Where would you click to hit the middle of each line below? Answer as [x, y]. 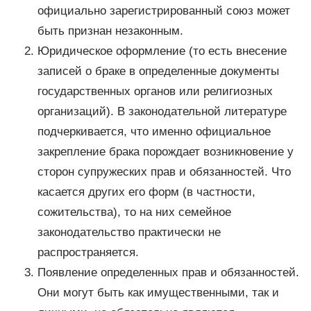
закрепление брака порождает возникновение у [165, 152]
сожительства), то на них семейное [134, 212]
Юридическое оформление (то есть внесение [162, 51]
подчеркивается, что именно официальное [154, 132]
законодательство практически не [129, 233]
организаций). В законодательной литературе [162, 112]
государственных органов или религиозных [155, 92]
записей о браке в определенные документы [158, 72]
